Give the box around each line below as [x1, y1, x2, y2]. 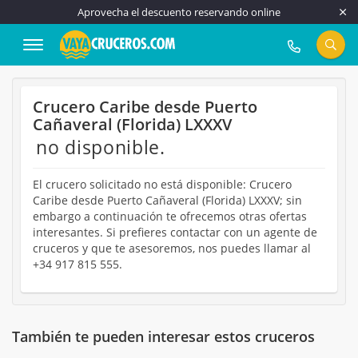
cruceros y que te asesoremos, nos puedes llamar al [33, 241, 311, 256]
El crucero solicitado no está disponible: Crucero [33, 177, 292, 192]
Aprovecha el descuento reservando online [78, 5, 280, 19]
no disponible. [36, 134, 165, 160]
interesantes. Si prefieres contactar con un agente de [33, 225, 317, 240]
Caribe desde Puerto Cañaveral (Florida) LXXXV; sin [33, 193, 302, 208]
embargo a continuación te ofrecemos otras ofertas [33, 209, 307, 224]
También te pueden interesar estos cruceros [12, 327, 315, 346]
